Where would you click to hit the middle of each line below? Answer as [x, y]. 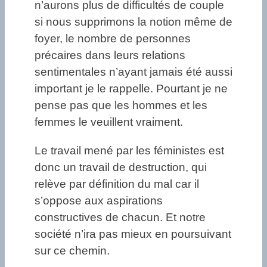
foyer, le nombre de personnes [113, 39]
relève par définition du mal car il [117, 184]
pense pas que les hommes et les [121, 105]
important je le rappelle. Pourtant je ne [131, 89]
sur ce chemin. [72, 250]
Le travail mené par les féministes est [129, 150]
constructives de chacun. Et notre [120, 217]
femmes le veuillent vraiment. [109, 122]
